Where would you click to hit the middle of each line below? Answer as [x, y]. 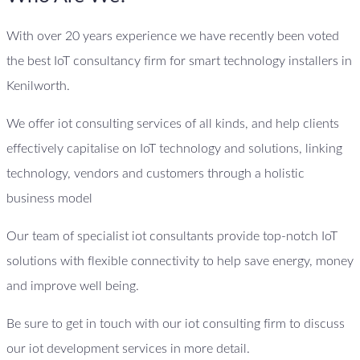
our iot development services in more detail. [128, 349]
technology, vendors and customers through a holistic [155, 174]
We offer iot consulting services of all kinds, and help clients [173, 124]
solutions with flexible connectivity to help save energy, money [180, 262]
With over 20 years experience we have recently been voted [173, 37]
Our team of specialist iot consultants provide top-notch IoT [172, 237]
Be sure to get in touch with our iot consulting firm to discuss [176, 324]
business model [49, 199]
